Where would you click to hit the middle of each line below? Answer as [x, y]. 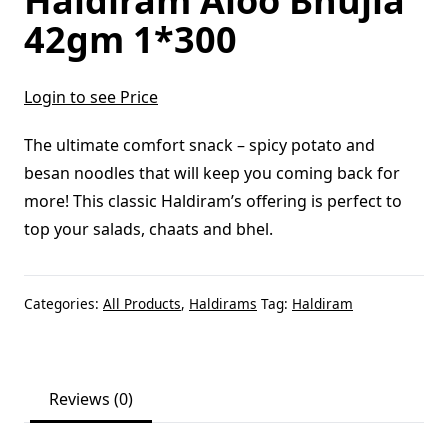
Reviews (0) [91, 399]
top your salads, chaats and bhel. [148, 228]
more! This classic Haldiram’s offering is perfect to [213, 200]
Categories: [63, 303]
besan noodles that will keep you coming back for [212, 172]
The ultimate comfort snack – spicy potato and [199, 144]
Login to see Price [91, 96]
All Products [142, 303]
